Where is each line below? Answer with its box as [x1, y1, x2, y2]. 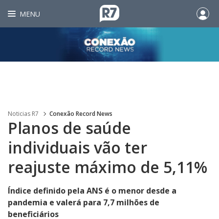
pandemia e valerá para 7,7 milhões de [8, 197, 159, 208]
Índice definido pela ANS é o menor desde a [8, 185, 176, 196]
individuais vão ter [8, 137, 147, 158]
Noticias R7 [8, 109, 39, 118]
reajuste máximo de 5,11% [8, 156, 207, 177]
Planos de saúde [8, 117, 131, 138]
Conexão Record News [49, 109, 112, 118]
